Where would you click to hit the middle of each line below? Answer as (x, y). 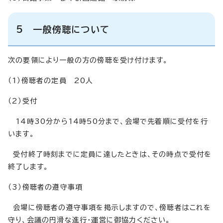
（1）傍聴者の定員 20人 (51, 80)
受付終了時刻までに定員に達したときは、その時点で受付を (110, 154)
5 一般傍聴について (63, 29)
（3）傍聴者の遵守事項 (46, 187)
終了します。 (28, 167)
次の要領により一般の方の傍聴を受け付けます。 (88, 60)
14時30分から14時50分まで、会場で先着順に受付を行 (108, 121)
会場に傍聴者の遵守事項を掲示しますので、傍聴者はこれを (110, 207)
